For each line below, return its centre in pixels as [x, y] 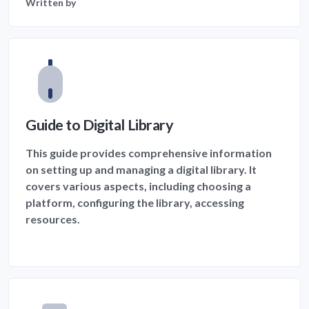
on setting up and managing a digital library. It [141, 169]
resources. [53, 219]
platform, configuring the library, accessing [135, 202]
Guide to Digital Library [100, 124]
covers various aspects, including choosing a [138, 186]
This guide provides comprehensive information [149, 152]
